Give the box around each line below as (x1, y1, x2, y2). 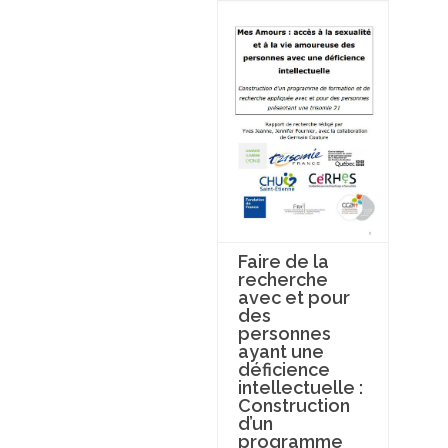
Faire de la (237, 250, 329, 272)
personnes (237, 322, 331, 344)
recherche (237, 268, 328, 290)
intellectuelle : (237, 376, 363, 398)
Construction (237, 394, 350, 416)
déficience (237, 358, 330, 380)
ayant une (237, 340, 324, 362)
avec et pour (237, 286, 350, 308)
